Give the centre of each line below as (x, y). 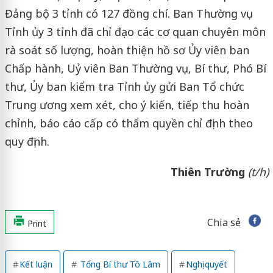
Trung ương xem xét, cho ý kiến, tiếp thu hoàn (127, 105)
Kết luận (36, 264)
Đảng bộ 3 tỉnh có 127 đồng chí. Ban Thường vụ (129, 13)
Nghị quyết (206, 264)
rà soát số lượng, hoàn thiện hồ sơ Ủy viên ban (127, 50)
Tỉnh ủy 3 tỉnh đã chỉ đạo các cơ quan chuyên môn (135, 31)
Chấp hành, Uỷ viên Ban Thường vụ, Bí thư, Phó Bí (135, 68)
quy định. (27, 141)
